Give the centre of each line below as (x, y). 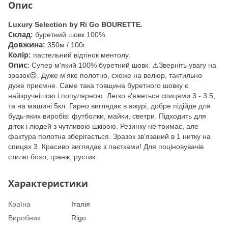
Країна (19, 204)
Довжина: (28, 45)
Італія (81, 204)
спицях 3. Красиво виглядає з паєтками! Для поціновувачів (106, 146)
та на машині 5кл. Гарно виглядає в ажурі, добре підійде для (109, 106)
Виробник (24, 218)
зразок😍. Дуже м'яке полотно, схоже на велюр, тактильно (105, 75)
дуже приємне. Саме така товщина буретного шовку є (98, 85)
